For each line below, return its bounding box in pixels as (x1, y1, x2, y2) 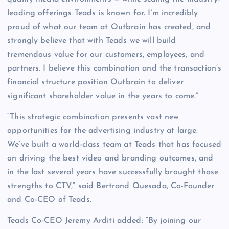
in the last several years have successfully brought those (7, 168, 219, 176)
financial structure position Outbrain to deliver (7, 78, 184, 86)
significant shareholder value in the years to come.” (7, 91, 199, 100)
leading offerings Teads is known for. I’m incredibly (7, 9, 198, 17)
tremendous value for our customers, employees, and (7, 50, 205, 59)
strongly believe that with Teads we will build (7, 36, 176, 45)
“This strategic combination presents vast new (7, 112, 179, 121)
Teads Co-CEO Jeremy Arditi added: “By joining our (7, 216, 201, 225)
